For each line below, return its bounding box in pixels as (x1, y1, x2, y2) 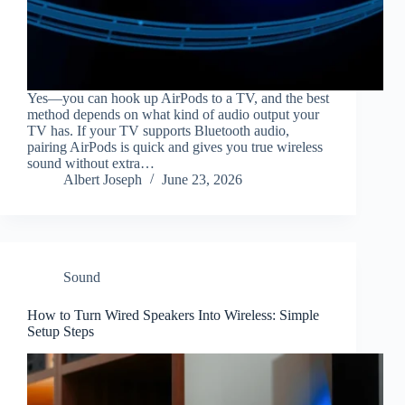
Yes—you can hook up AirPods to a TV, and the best (27, 90, 329, 107)
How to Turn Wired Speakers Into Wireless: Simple (27, 307, 319, 324)
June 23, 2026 (162, 172, 242, 188)
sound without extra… (27, 155, 155, 172)
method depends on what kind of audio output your (27, 107, 319, 123)
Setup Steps (27, 324, 94, 340)
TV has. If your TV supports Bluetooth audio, (27, 123, 289, 139)
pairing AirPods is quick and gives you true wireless (27, 139, 323, 155)
